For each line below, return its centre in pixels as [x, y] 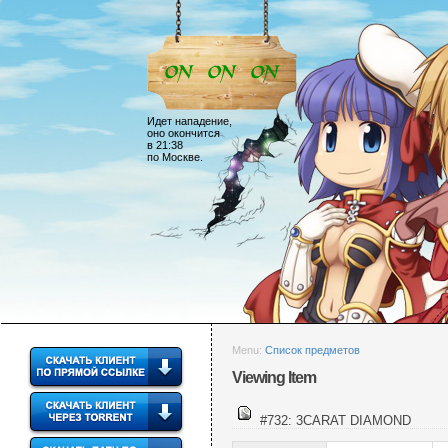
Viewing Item [274, 378]
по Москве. [175, 157]
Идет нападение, [189, 121]
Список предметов [312, 350]
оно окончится [183, 133]
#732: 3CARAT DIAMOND [333, 420]
